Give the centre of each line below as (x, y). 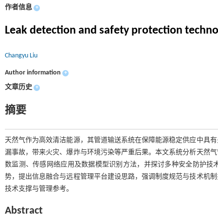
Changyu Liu (21, 56)
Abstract (24, 211)
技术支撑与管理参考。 (39, 189)
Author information (33, 73)
